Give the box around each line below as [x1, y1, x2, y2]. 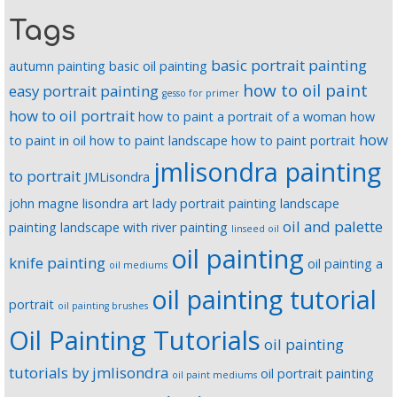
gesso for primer [162, 87, 239, 100]
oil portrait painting [261, 365, 374, 383]
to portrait [9, 166, 81, 187]
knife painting [9, 253, 105, 274]
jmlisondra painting [153, 154, 381, 190]
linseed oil [231, 222, 279, 236]
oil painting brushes [58, 300, 148, 313]
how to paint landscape [90, 132, 228, 150]
